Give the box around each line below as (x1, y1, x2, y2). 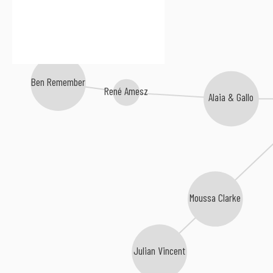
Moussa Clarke (190, 191, 242, 205)
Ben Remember (31, 76, 86, 90)
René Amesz (104, 85, 149, 99)
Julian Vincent (134, 245, 186, 259)
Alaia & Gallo (208, 91, 254, 105)
